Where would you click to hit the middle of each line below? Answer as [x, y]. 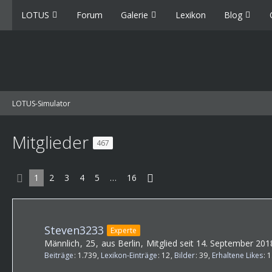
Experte [124, 230]
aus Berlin [121, 243]
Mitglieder [53, 142]
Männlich [62, 243]
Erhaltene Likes [237, 256]
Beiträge [59, 256]
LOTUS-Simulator [41, 103]
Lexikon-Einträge [129, 256]
